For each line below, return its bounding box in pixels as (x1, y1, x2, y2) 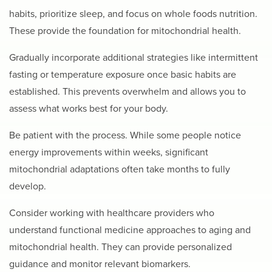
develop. (9, 180, 46, 193)
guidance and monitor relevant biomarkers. (9, 258, 191, 271)
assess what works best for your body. (9, 103, 168, 115)
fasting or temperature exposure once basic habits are (9, 69, 236, 81)
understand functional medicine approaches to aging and (9, 224, 251, 237)
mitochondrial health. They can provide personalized (9, 241, 232, 254)
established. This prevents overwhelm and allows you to (9, 86, 246, 98)
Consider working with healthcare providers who (9, 207, 214, 220)
